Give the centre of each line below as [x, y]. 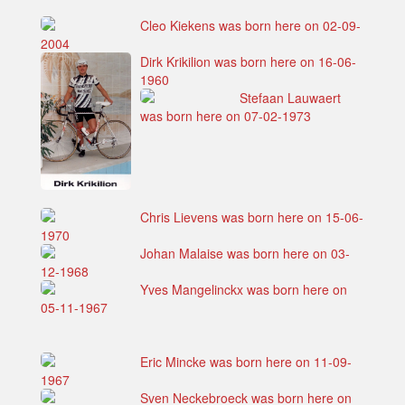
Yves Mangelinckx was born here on [244, 289]
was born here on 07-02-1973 [226, 115]
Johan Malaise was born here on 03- [245, 253]
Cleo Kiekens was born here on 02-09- [250, 25]
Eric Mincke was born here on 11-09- [246, 361]
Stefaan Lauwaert [290, 97]
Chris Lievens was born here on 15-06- [252, 217]
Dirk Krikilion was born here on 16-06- [248, 61]
